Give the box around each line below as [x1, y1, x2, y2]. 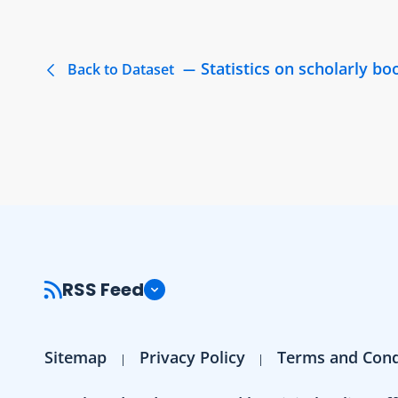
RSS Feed [62, 276, 144, 302]
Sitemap [44, 346, 107, 368]
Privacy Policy [139, 346, 245, 368]
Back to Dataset [64, 59, 178, 79]
